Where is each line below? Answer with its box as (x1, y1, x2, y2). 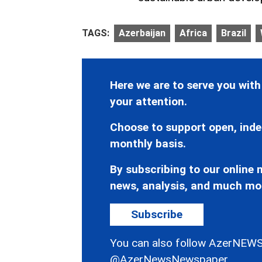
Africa (180, 27, 207, 39)
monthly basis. (110, 137, 186, 151)
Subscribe (131, 208, 182, 222)
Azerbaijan (119, 27, 166, 39)
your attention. (110, 95, 187, 109)
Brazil (221, 27, 246, 39)
